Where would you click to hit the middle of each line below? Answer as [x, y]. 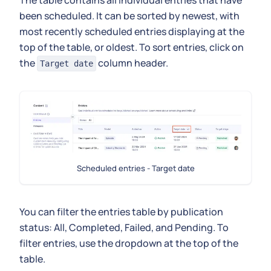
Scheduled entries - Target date [135, 168]
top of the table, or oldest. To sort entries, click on [132, 47]
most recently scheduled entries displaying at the [132, 31]
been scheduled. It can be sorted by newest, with [129, 15]
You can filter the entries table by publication [121, 212]
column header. [132, 63]
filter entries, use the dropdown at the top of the [129, 243]
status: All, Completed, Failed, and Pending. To [124, 228]
